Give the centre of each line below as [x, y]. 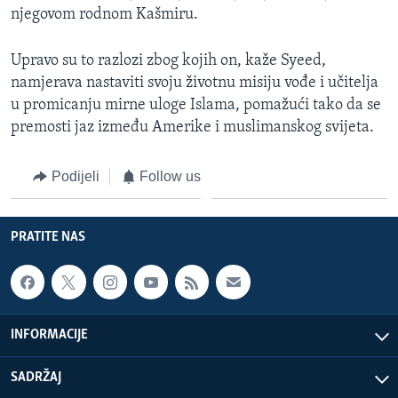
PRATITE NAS [48, 238]
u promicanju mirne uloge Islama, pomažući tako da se [196, 105]
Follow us [170, 176]
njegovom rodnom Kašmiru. [104, 14]
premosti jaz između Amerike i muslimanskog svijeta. [192, 127]
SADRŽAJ [36, 377]
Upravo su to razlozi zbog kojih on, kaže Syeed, [168, 60]
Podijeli [75, 176]
